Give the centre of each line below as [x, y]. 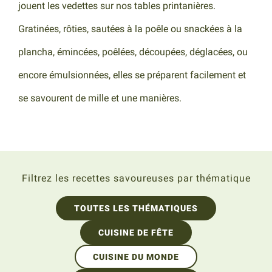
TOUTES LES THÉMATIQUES [136, 208]
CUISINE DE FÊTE [136, 233]
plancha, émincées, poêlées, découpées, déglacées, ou [133, 52]
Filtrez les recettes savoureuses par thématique [136, 178]
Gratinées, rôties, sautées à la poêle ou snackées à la [131, 29]
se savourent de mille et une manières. [100, 98]
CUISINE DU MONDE [136, 257]
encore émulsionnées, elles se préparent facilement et [132, 75]
